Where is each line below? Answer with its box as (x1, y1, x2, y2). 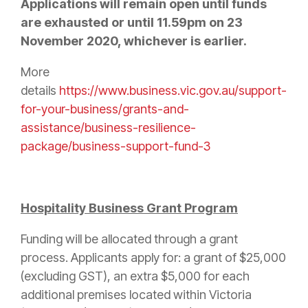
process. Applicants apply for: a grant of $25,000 (21, 250, 286, 265)
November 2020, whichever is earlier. (21, 34, 247, 49)
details (21, 83, 59, 98)
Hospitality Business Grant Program (21, 201, 238, 216)
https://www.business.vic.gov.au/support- (59, 83, 287, 98)
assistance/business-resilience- (21, 120, 196, 135)
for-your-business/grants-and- (21, 102, 189, 117)
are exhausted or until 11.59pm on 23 (21, 15, 243, 30)
